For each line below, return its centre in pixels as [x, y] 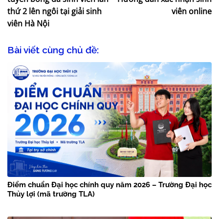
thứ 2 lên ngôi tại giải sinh [55, 11]
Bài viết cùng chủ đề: [53, 50]
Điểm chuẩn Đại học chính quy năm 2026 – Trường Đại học [109, 185]
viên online [192, 11]
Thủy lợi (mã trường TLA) [51, 194]
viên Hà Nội [28, 24]
